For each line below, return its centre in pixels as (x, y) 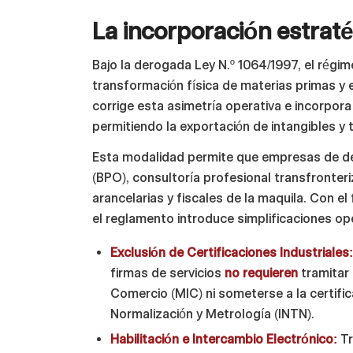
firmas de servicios (168, 273)
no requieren (262, 273)
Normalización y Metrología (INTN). (213, 314)
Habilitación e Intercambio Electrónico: (224, 339)
